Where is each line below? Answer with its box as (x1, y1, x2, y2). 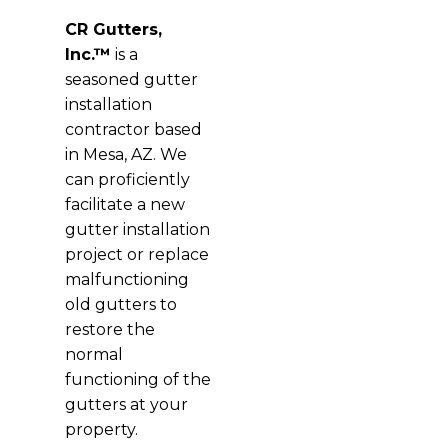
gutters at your (64, 394, 188, 414)
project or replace (64, 244, 209, 264)
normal (64, 344, 123, 364)
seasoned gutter (64, 69, 198, 89)
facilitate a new (64, 194, 185, 214)
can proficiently (64, 169, 190, 189)
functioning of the (64, 369, 211, 389)
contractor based (64, 119, 202, 139)
